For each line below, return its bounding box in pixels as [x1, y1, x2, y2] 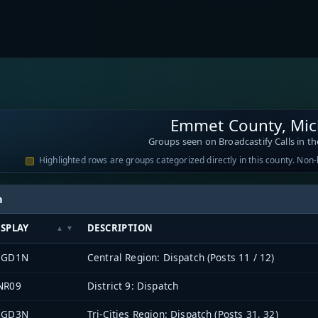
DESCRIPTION [87, 221, 153, 234]
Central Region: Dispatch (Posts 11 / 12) [87, 250, 275, 264]
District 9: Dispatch [87, 278, 179, 292]
